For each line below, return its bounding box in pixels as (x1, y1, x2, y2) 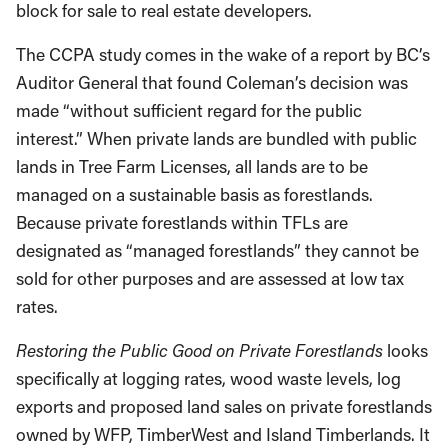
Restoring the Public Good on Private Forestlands (16, 339, 383, 362)
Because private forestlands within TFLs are (16, 211, 348, 234)
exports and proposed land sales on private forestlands (16, 395, 432, 418)
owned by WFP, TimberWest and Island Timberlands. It (16, 423, 430, 446)
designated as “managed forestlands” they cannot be (16, 239, 419, 262)
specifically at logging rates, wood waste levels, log (16, 367, 401, 390)
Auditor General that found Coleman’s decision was (16, 71, 408, 94)
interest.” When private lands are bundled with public (16, 127, 417, 150)
